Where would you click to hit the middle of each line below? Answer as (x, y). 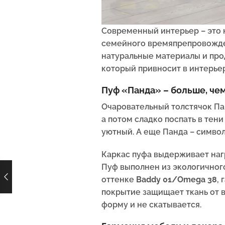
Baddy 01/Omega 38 (177, 179)
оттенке (119, 179)
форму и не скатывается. (151, 204)
